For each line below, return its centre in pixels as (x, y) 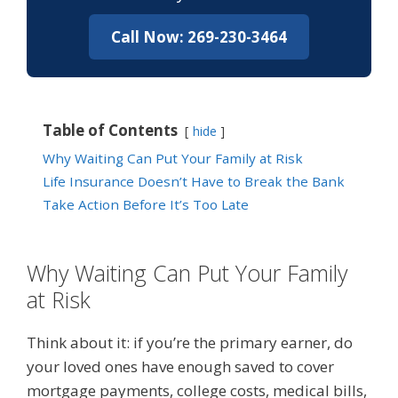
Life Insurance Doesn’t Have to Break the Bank (194, 182)
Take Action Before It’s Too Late (146, 205)
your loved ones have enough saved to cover (180, 367)
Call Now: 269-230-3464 (199, 37)
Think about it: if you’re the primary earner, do (190, 343)
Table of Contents (110, 131)
